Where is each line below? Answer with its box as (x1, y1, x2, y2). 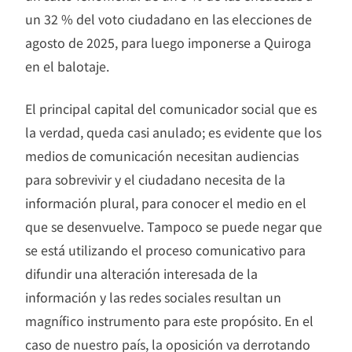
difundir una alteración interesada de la (25, 264, 258, 284)
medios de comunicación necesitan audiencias (25, 146, 299, 166)
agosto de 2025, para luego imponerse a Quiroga (25, 33, 311, 53)
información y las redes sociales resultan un (25, 288, 281, 307)
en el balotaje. (25, 57, 109, 76)
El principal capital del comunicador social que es (25, 99, 317, 119)
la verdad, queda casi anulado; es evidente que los (25, 123, 321, 142)
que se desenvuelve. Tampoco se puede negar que (25, 217, 322, 236)
